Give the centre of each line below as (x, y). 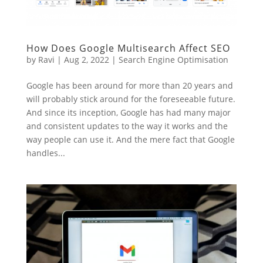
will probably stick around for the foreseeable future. (131, 99)
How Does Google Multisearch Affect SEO (128, 48)
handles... (45, 153)
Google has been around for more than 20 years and (129, 85)
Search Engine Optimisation (173, 59)
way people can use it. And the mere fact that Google (130, 139)
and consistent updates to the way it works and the (127, 126)
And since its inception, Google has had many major (128, 112)
